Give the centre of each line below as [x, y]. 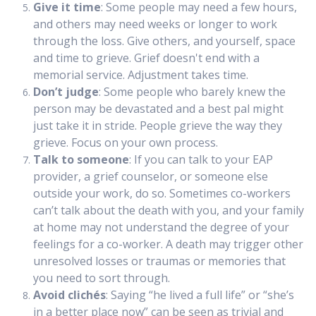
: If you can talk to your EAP [201, 160]
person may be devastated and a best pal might [158, 109]
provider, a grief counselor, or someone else [151, 177]
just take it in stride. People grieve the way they [158, 126]
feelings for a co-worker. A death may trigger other [168, 244]
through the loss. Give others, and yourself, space [164, 41]
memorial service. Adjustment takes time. [141, 75]
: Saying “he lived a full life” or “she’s [200, 295]
